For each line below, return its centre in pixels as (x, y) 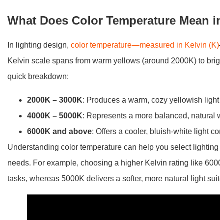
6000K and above (60, 131)
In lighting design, (39, 45)
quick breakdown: (38, 76)
